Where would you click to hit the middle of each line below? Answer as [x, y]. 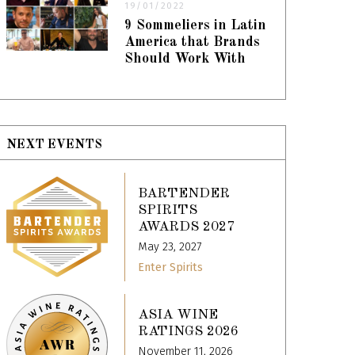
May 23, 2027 [170, 246]
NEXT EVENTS [55, 145]
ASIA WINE [178, 315]
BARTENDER [184, 193]
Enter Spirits [171, 267]
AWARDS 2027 [187, 227]
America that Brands [193, 43]
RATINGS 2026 [189, 332]
